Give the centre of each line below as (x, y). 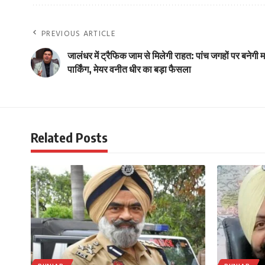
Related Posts (69, 137)
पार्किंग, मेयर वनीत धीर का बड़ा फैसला (129, 69)
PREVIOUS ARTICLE (78, 34)
